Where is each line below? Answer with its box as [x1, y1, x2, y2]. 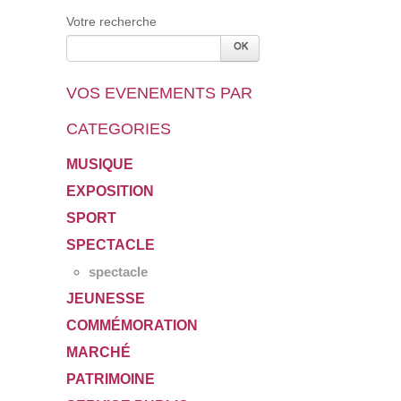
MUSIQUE [66, 156, 133, 172]
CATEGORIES [66, 119, 171, 138]
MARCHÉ [66, 344, 131, 360]
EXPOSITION [66, 183, 154, 199]
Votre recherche [66, 13, 157, 29]
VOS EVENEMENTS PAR [66, 83, 252, 102]
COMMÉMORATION [66, 317, 198, 333]
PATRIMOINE [66, 371, 155, 387]
